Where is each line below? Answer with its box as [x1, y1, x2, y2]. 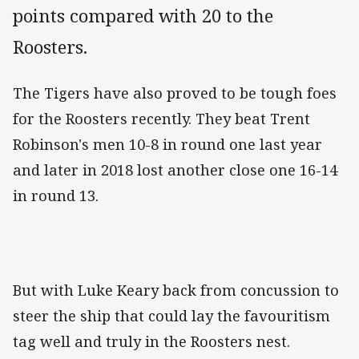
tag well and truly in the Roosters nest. [13, 331, 294, 351]
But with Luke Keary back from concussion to [13, 280, 339, 300]
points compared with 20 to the [13, 2, 273, 28]
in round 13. [13, 185, 103, 205]
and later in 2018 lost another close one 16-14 [13, 159, 337, 179]
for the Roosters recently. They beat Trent [13, 108, 310, 128]
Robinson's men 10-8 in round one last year [13, 134, 322, 154]
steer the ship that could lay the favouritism [13, 305, 330, 325]
